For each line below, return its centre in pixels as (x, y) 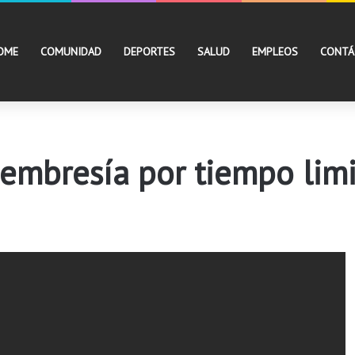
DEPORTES (149, 52)
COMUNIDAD (71, 52)
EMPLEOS (275, 52)
